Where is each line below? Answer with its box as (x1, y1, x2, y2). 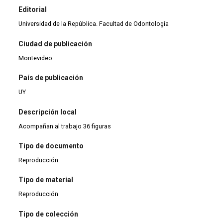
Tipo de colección (18, 210, 79, 218)
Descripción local (18, 108, 77, 116)
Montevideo (18, 54, 53, 62)
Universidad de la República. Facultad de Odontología (18, 20, 169, 28)
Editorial (18, 5, 47, 14)
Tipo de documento (18, 142, 84, 150)
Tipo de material (18, 176, 74, 184)
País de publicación (18, 74, 84, 82)
